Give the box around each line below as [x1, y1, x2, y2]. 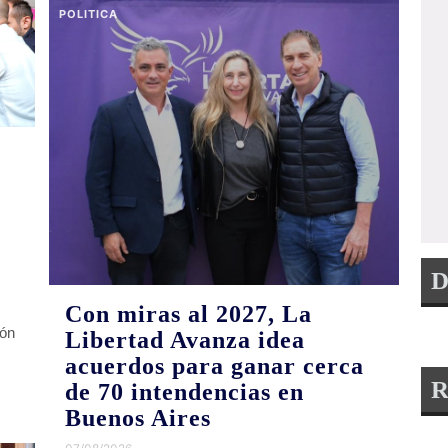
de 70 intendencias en [65, 378, 305, 405]
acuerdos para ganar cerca [65, 352, 365, 379]
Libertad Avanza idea [65, 326, 306, 353]
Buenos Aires [65, 404, 212, 431]
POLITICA [59, 6, 119, 21]
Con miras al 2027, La [65, 300, 313, 327]
